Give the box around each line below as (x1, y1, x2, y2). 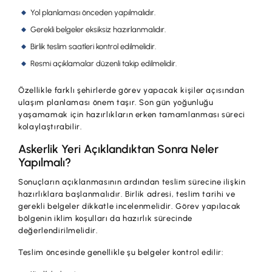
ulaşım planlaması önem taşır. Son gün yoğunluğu (18, 97, 214, 107)
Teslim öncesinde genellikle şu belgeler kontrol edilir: (18, 247, 224, 257)
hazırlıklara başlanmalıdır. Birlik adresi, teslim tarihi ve (18, 189, 236, 199)
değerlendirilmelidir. (18, 225, 98, 235)
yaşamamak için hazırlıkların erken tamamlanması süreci (18, 109, 246, 119)
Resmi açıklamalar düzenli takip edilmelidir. (30, 58, 177, 68)
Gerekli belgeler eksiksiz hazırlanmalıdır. (30, 24, 166, 34)
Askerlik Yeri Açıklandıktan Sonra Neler (18, 141, 219, 156)
